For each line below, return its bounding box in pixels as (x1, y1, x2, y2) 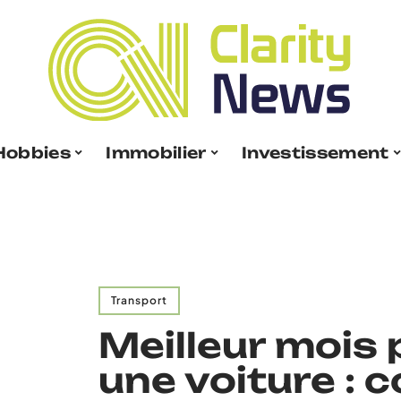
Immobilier (106, 142, 207, 162)
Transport (111, 294, 167, 307)
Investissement (242, 142, 389, 162)
